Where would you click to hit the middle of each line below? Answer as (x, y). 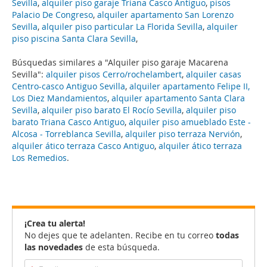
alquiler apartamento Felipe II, (190, 86)
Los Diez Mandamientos (60, 98)
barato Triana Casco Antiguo (68, 122)
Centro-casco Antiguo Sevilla (69, 86)
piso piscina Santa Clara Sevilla (74, 38)
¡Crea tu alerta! (55, 223)
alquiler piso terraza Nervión (183, 134)
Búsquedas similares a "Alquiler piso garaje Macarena (120, 62)
